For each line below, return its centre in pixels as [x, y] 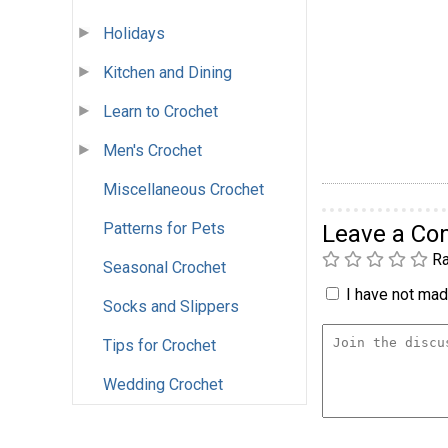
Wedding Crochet [163, 385]
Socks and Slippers [171, 307]
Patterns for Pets [164, 229]
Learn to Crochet [160, 112]
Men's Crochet [152, 151]
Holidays [134, 34]
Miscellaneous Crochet [183, 190]
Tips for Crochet [159, 346]
